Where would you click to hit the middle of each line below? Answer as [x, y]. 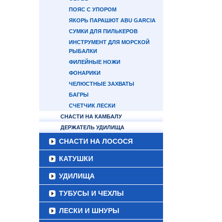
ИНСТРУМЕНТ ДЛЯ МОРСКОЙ [109, 42]
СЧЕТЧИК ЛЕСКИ [92, 106]
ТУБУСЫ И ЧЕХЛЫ [91, 193]
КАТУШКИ [76, 159]
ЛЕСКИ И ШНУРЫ [89, 211]
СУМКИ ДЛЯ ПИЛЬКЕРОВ [103, 31]
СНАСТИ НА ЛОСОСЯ [96, 141]
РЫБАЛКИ [83, 51]
